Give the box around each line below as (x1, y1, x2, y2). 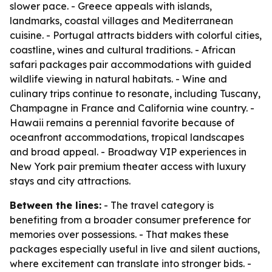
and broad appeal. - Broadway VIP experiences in (10, 146, 246, 158)
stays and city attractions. (10, 175, 131, 187)
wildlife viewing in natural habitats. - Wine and (10, 73, 227, 85)
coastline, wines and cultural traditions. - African (10, 44, 236, 56)
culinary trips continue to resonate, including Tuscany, (10, 87, 260, 100)
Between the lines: (10, 199, 101, 211)
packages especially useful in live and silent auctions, (10, 243, 260, 255)
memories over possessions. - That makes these (10, 228, 229, 240)
